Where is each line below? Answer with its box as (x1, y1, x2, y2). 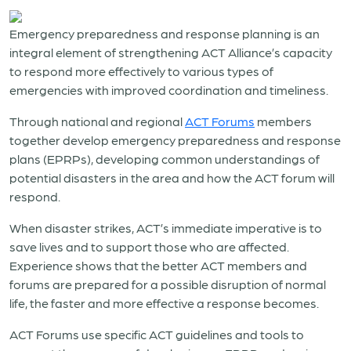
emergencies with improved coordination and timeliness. (9, 82, 328, 97)
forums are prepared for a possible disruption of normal (9, 277, 326, 291)
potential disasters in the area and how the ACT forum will (9, 170, 335, 185)
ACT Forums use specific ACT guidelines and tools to (9, 327, 304, 342)
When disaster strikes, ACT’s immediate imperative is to (9, 220, 322, 235)
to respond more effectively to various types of (9, 63, 273, 78)
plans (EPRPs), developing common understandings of (9, 151, 320, 166)
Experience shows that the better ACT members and (9, 258, 307, 273)
